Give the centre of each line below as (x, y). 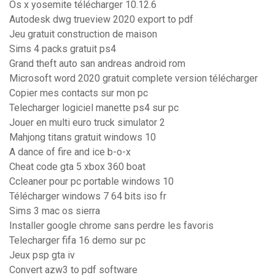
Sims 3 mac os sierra (55, 211)
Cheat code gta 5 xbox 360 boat (77, 167)
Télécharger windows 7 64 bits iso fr (88, 196)
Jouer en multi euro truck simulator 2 (87, 123)
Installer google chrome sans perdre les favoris (111, 226)
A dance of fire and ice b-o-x (70, 152)
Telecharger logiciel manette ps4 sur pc (94, 108)
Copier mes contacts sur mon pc (79, 93)
